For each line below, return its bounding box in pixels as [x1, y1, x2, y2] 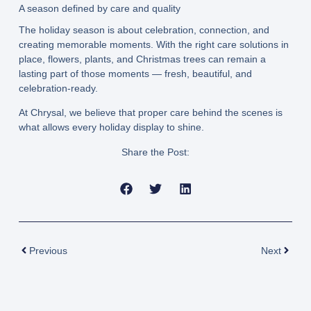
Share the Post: [121, 146, 190, 158]
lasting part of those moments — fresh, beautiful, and [18, 67, 252, 79]
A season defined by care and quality [18, 2, 180, 14]
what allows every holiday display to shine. [18, 121, 204, 133]
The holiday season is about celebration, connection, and [18, 24, 269, 35]
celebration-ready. [18, 82, 98, 94]
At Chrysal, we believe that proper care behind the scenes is [18, 106, 283, 118]
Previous [28, 244, 67, 256]
